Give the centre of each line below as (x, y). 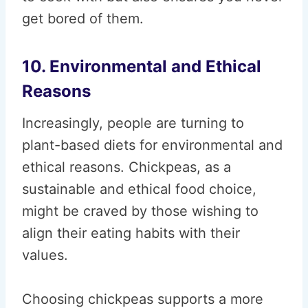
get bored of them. (83, 19)
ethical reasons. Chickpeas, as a (126, 167)
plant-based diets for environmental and (152, 145)
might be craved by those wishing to (140, 211)
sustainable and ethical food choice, (139, 189)
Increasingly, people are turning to (133, 123)
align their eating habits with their (131, 233)
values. (45, 255)
